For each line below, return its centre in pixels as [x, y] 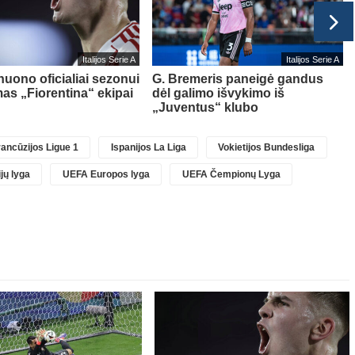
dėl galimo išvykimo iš [218, 93]
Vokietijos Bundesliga [267, 147]
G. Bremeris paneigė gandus [238, 78]
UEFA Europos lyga [106, 174]
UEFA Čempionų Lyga [231, 174]
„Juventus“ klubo [205, 107]
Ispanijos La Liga [148, 147]
